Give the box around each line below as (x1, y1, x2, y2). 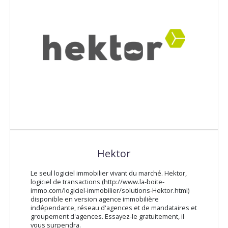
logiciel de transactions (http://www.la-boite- (30, 177, 164, 187)
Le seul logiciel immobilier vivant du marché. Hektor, (30, 168, 187, 178)
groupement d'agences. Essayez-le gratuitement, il (30, 212, 184, 221)
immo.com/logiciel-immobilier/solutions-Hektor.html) (30, 186, 189, 195)
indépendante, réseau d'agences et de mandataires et (30, 203, 197, 213)
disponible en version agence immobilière (30, 194, 159, 204)
